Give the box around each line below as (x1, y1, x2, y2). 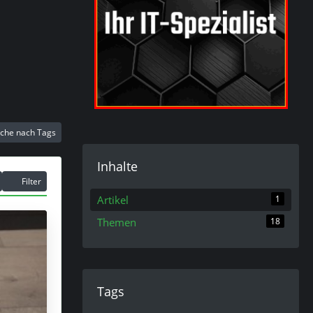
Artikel (97, 192, 129, 207)
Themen (97, 214, 136, 229)
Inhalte (97, 157, 138, 175)
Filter (22, 175, 41, 187)
